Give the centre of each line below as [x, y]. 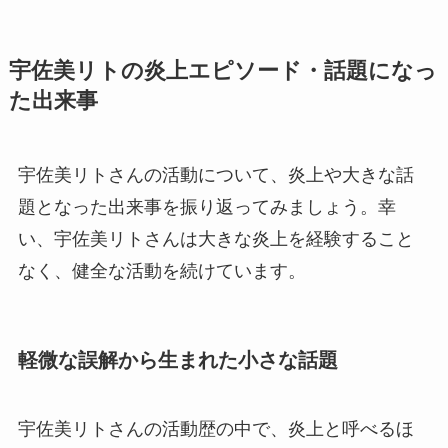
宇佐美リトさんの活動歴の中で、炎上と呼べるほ [215, 428]
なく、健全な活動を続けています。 [161, 271]
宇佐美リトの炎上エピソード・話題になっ [222, 71]
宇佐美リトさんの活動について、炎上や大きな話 [215, 175]
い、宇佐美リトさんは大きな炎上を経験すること [215, 239]
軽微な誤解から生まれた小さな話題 [177, 359]
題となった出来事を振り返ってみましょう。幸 [206, 207]
